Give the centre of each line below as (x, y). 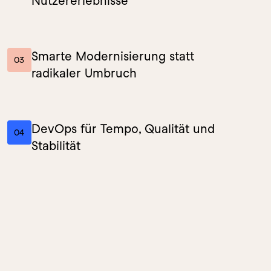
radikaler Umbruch (84, 73)
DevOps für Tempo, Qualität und (123, 129)
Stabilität (56, 146)
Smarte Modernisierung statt (113, 56)
